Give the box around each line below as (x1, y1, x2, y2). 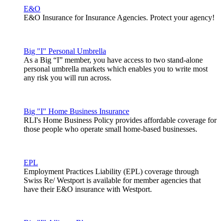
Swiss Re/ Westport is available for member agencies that (24, 176, 201, 185)
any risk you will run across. (24, 74, 113, 82)
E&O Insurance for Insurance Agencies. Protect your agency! (24, 13, 215, 22)
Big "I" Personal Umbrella (24, 47, 106, 56)
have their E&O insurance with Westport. (24, 185, 152, 194)
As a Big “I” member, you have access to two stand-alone (24, 56, 203, 65)
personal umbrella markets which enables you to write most (24, 65, 208, 74)
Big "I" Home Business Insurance (24, 107, 129, 116)
